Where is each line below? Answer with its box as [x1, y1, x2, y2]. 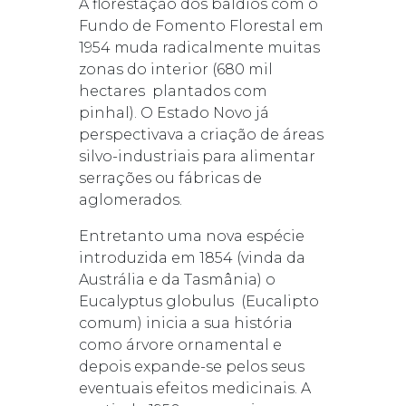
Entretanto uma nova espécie [78, 227, 304, 245]
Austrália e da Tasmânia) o [78, 270, 275, 288]
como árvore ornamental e [78, 335, 282, 353]
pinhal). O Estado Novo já [78, 103, 269, 121]
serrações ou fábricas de [78, 169, 262, 187]
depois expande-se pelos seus [78, 357, 304, 375]
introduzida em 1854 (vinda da [78, 248, 305, 266]
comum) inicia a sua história [78, 314, 293, 332]
